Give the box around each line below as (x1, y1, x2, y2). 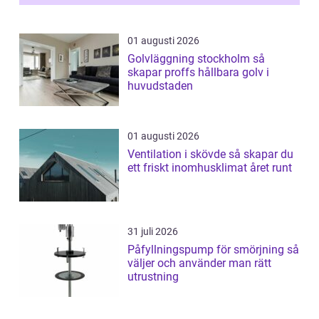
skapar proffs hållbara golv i (127, 66, 269, 80)
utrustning (127, 270, 179, 284)
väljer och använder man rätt (127, 256, 271, 271)
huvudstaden (127, 79, 193, 93)
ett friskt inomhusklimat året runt (127, 161, 292, 175)
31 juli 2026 (127, 226, 178, 238)
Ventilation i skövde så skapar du (127, 147, 229, 162)
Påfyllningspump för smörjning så (127, 243, 287, 257)
